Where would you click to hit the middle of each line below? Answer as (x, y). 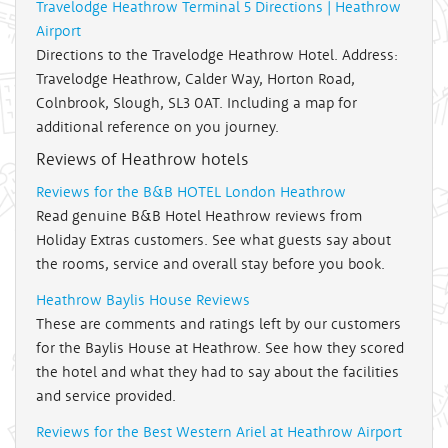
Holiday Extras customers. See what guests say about (213, 240)
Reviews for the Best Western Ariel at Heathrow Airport (219, 432)
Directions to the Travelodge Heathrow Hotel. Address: (217, 55)
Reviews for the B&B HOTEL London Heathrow (191, 192)
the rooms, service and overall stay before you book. (210, 264)
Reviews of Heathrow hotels (142, 159)
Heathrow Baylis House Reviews (143, 300)
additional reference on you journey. (157, 127)
